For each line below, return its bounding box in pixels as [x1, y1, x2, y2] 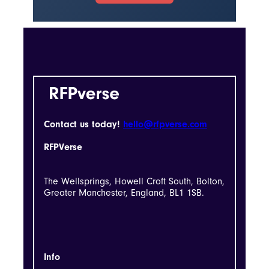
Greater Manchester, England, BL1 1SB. [44, 187, 204, 198]
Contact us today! [44, 118, 123, 130]
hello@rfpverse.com [123, 118, 207, 130]
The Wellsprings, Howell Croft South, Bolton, [44, 175, 225, 187]
